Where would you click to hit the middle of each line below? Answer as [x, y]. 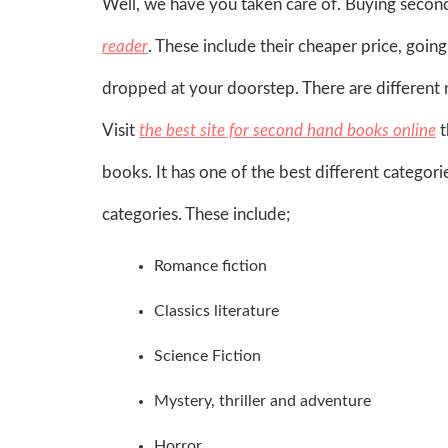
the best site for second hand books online [287, 130]
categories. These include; [196, 214]
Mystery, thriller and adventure [262, 400]
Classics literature [216, 310]
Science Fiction [207, 355]
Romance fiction [210, 265]
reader [125, 46]
